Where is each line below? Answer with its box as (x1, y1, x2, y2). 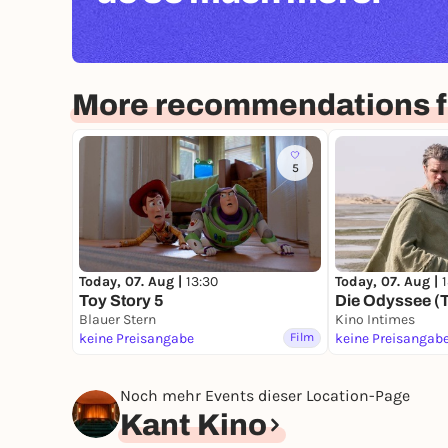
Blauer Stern (79, 311, 156, 329)
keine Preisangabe (79, 330, 194, 348)
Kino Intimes (335, 311, 415, 329)
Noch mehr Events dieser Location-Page (120, 386, 410, 406)
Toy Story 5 (79, 292, 164, 310)
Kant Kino (120, 409, 267, 442)
